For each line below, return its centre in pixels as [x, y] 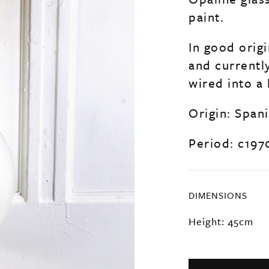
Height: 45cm [221, 221]
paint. [206, 17]
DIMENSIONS [218, 195]
